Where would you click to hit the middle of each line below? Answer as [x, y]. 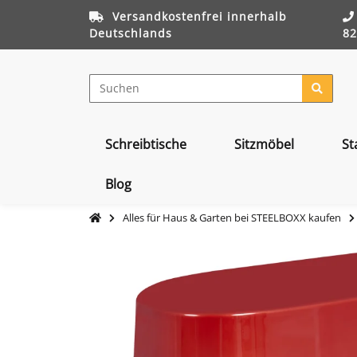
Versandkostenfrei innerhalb [200, 16]
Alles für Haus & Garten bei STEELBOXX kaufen [232, 218]
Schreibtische [146, 144]
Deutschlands [131, 33]
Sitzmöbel [264, 144]
